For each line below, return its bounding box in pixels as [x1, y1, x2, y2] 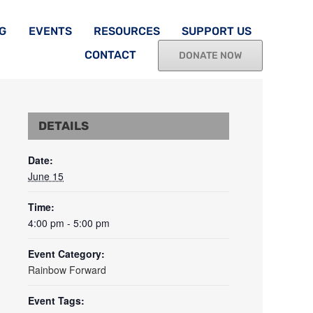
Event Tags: [28, 293, 85, 308]
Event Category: [28, 247, 105, 261]
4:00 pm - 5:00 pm [28, 216, 110, 231]
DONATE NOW [179, 49, 242, 61]
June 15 [28, 169, 64, 184]
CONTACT [84, 48, 136, 62]
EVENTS [28, 24, 72, 38]
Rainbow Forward [28, 263, 106, 277]
